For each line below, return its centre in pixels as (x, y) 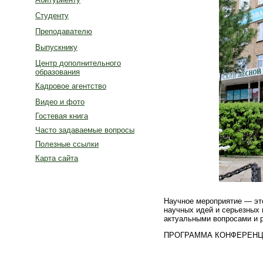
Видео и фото (60, 102)
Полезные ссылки (67, 144)
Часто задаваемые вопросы (85, 130)
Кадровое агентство (71, 86)
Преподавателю (64, 31)
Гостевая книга (62, 116)
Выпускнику (56, 47)
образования (58, 72)
